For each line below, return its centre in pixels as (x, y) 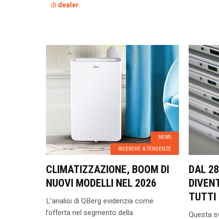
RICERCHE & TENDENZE (144, 149)
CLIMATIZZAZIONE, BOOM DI (107, 169)
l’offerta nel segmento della (89, 213)
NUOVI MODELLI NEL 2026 (101, 183)
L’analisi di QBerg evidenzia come (99, 201)
